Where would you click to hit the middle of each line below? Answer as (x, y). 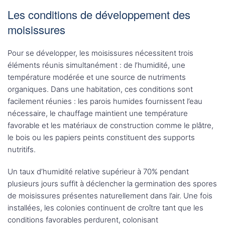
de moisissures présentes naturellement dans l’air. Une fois (110, 196)
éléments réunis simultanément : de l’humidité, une (96, 65)
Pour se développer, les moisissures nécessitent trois (100, 53)
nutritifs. (22, 150)
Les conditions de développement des (99, 15)
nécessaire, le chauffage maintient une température (98, 114)
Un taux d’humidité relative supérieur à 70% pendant (98, 172)
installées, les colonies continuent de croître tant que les (105, 208)
